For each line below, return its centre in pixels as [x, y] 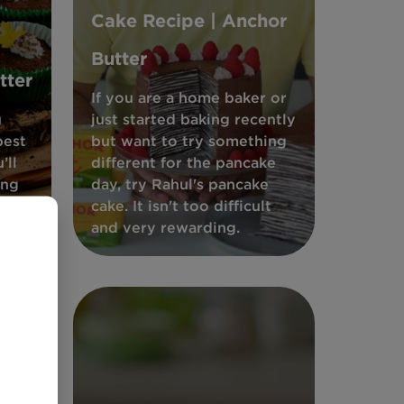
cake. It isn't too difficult [181, 206]
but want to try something [188, 141]
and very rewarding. [165, 227]
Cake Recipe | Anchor [188, 20]
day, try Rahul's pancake [179, 184]
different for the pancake [183, 162]
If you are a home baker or [188, 97]
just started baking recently [193, 119]
